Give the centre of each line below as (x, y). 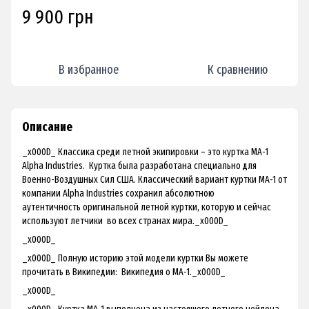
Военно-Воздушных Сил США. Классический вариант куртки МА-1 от (154, 180)
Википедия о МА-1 (156, 272)
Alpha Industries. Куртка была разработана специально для (139, 166)
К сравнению (237, 70)
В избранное (88, 70)
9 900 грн (58, 17)
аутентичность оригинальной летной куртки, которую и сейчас (147, 208)
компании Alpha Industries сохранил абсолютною (118, 194)
